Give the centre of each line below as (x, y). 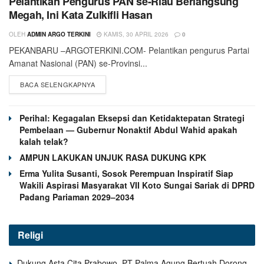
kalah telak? (44, 142)
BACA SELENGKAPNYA (58, 85)
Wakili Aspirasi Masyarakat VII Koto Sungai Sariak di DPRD (137, 185)
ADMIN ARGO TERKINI (59, 34)
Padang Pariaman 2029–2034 (77, 197)
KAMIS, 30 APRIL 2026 (135, 34)
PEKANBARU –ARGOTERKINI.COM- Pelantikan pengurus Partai (129, 50)
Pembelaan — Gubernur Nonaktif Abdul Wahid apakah (128, 130)
